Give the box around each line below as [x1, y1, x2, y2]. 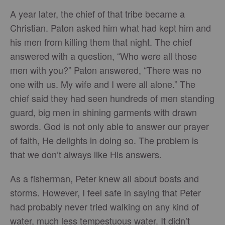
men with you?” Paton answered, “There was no [10, 63, 201, 76]
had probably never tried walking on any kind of [10, 200, 199, 213]
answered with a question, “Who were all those [10, 49, 197, 62]
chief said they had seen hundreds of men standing [10, 91, 214, 104]
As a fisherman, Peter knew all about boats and [10, 172, 199, 185]
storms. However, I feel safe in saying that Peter [10, 186, 201, 199]
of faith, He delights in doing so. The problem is [10, 134, 198, 147]
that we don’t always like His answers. [10, 148, 162, 161]
